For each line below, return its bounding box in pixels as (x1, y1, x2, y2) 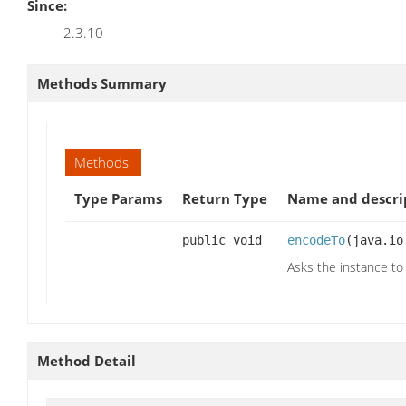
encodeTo (287, 232, 345, 247)
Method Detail (37, 351, 136, 370)
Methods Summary (37, 73, 167, 92)
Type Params (74, 188, 162, 208)
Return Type (182, 188, 267, 208)
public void (182, 232, 262, 247)
